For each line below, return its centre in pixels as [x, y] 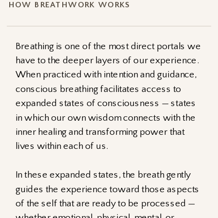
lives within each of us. [62, 146]
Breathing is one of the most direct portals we [108, 46]
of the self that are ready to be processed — [106, 204]
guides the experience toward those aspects [108, 189]
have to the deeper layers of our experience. [107, 61]
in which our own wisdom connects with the [106, 118]
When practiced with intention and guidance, [106, 75]
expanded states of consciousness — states [106, 103]
